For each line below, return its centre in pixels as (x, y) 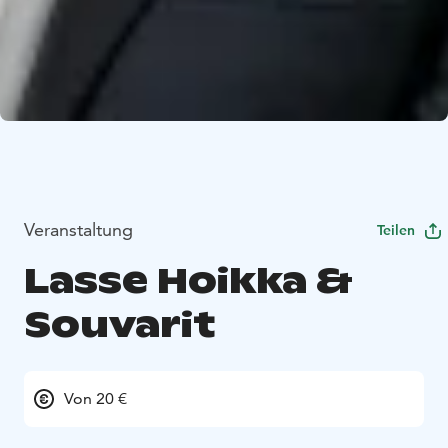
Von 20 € (95, 398)
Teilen (396, 229)
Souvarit (119, 324)
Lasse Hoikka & (188, 280)
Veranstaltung (78, 229)
